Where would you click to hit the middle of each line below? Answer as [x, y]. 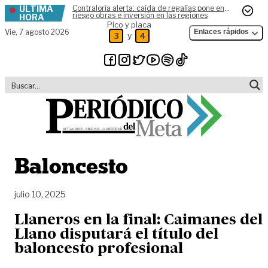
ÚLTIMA [36, 9]
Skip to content [40, 11]
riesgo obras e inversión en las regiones [140, 15]
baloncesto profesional [99, 249]
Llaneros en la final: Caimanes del [138, 220]
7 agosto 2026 [44, 32]
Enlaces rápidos [221, 32]
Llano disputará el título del [116, 235]
